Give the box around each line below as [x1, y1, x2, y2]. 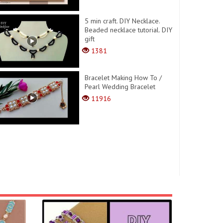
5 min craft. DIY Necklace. [85, 16, 160, 25]
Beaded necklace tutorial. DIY [85, 25, 173, 34]
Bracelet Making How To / [85, 73, 162, 82]
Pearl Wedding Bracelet [85, 82, 156, 91]
